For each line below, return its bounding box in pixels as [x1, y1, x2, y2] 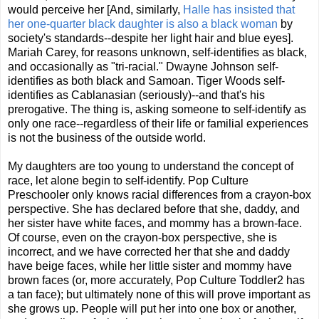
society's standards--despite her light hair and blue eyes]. [8, 32, 293, 45]
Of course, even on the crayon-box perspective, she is [8, 231, 277, 244]
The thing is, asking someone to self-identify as [70, 103, 306, 116]
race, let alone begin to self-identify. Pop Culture [8, 174, 249, 187]
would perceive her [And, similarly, [8, 4, 183, 16]
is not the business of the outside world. [8, 132, 206, 145]
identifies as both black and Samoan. [8, 75, 197, 88]
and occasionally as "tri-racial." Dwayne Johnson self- [8, 61, 278, 73]
